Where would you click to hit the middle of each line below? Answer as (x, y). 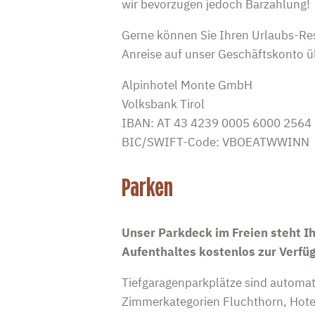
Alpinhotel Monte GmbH (187, 85)
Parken (147, 187)
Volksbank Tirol (163, 104)
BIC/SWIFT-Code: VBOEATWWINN (215, 142)
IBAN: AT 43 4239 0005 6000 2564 (216, 123)
